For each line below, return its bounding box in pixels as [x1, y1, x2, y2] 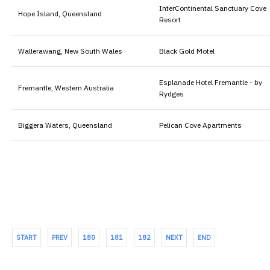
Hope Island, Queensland [18, 8, 102, 18]
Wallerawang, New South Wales [18, 46, 122, 55]
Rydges [159, 89, 184, 98]
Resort [159, 14, 181, 24]
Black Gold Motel [159, 46, 215, 55]
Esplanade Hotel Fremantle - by [159, 77, 262, 87]
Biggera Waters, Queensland [18, 120, 112, 130]
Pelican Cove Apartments [159, 120, 242, 130]
